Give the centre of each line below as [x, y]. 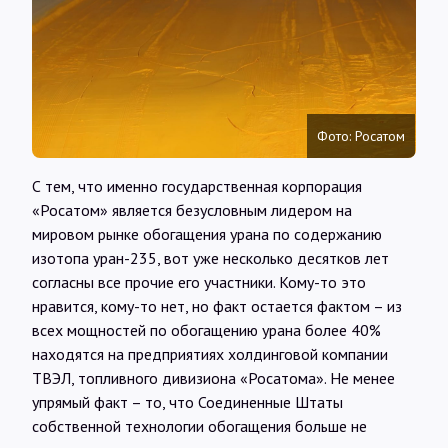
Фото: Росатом [361, 135]
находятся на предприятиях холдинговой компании [210, 353]
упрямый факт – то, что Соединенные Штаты [187, 401]
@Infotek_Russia [246, 217]
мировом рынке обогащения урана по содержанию [207, 233]
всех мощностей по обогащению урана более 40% [206, 329]
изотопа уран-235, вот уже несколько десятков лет [210, 257]
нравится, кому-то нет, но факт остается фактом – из [217, 305]
